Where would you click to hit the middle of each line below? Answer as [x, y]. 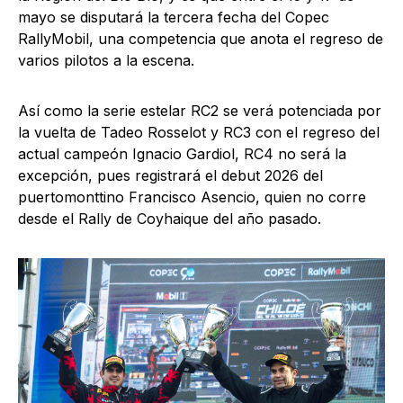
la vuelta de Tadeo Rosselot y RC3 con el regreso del [199, 132]
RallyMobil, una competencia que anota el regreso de [201, 39]
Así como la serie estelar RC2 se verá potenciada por [200, 111]
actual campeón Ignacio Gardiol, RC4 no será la [182, 154]
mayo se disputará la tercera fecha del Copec [174, 17]
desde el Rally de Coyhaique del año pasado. [170, 219]
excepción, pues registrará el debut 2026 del [170, 175]
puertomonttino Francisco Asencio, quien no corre [192, 197]
